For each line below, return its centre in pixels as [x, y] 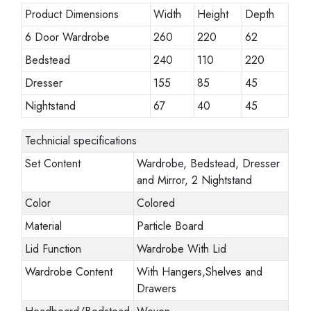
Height [213, 14]
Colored [156, 203]
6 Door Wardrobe [68, 37]
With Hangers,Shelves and [200, 271]
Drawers [157, 288]
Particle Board [170, 226]
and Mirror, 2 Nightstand [195, 180]
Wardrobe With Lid [182, 249]
